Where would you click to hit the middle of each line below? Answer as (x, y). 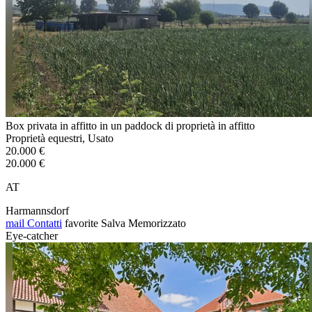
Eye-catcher (32, 235)
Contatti (43, 223)
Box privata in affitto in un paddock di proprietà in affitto (130, 125)
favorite (81, 223)
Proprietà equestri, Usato (60, 138)
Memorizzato (157, 223)
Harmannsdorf (37, 210)
